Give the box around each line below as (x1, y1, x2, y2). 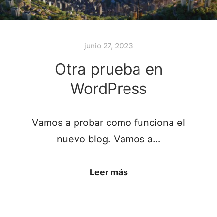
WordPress (70, 79, 147, 98)
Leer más (89, 167, 128, 178)
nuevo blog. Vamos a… (57, 133, 160, 145)
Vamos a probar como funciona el (32, 117, 185, 129)
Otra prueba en (54, 60, 163, 79)
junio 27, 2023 (84, 41, 133, 50)
